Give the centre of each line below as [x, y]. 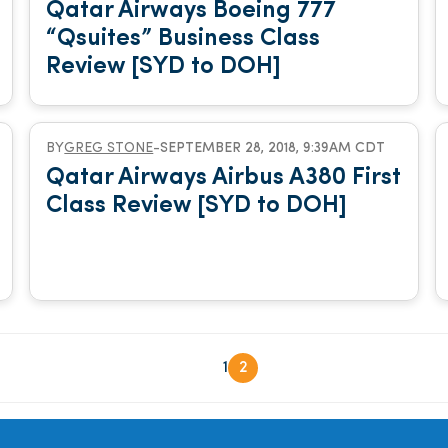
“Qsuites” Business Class [183, 39]
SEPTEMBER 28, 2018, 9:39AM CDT [273, 148]
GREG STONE [109, 148]
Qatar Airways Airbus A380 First [224, 178]
